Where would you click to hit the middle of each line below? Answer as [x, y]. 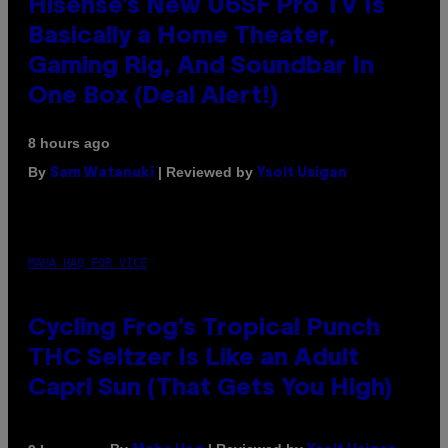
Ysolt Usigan [302, 174]
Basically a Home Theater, [182, 37]
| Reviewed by [205, 172]
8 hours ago [69, 143]
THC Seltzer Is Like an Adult [193, 359]
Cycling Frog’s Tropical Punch [204, 329]
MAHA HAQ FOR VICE [87, 263]
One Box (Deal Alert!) [153, 97]
